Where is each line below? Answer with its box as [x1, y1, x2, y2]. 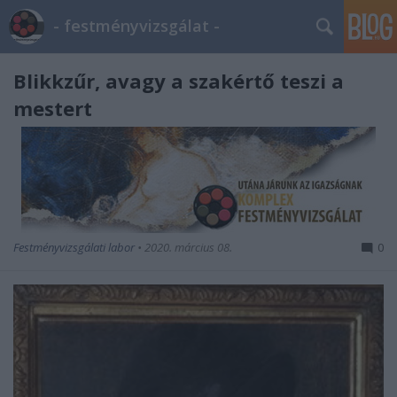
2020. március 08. [144, 239, 232, 255]
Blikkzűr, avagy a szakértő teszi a [13, 67, 344, 94]
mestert [13, 95, 92, 121]
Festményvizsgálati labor [13, 239, 137, 255]
